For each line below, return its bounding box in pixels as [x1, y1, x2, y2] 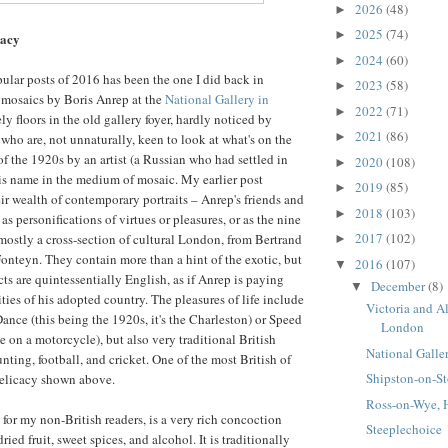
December [370, 277, 428, 296]
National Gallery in [165, 89, 269, 108]
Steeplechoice [366, 420, 443, 439]
